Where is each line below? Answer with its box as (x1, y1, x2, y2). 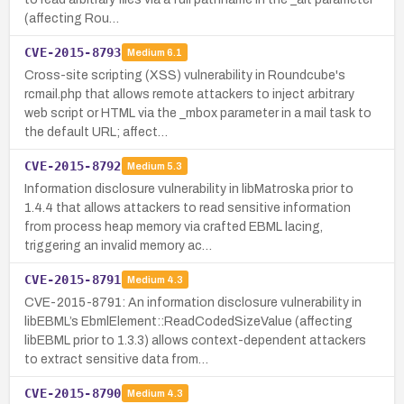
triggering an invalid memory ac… (24, 238, 212, 252)
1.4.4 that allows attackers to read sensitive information (24, 200, 351, 215)
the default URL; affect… (24, 124, 168, 139)
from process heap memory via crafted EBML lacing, (24, 219, 323, 234)
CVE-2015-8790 (24, 385, 122, 400)
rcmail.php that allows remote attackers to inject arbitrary (24, 87, 354, 101)
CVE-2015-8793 (24, 44, 122, 60)
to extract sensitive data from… (24, 352, 208, 366)
